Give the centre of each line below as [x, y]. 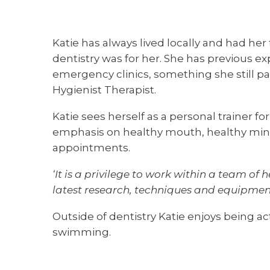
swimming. [83, 232]
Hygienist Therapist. [104, 90]
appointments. [91, 148]
